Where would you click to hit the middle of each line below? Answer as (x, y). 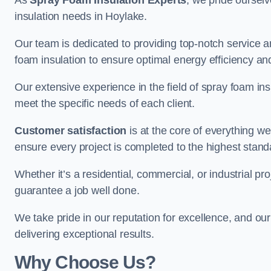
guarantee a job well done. (77, 191)
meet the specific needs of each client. (105, 103)
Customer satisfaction (71, 131)
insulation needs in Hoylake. (81, 16)
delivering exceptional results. (84, 234)
